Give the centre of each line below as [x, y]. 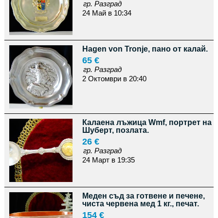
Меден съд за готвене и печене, [143, 196]
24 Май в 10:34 [107, 13]
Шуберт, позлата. [115, 130]
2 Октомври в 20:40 [114, 78]
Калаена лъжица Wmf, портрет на [147, 122]
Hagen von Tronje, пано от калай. [145, 49]
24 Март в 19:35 [108, 160]
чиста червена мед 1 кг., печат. [140, 203]
